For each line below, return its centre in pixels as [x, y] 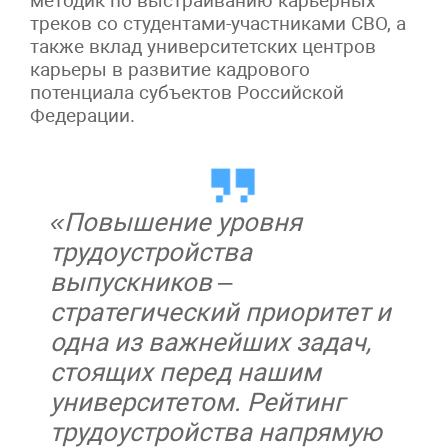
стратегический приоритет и [220, 311]
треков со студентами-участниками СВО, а [218, 23]
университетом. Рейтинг [197, 401]
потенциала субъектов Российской [187, 92]
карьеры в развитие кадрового [170, 69]
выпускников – [141, 281]
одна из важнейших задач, [210, 341]
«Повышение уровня [176, 221]
